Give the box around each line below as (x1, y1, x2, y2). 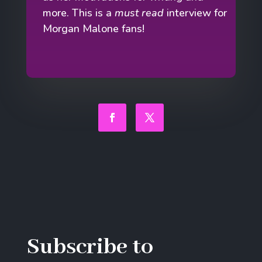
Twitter (140, 126, 172, 139)
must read (115, 5, 164, 20)
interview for (164, 5, 227, 20)
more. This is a (43, 5, 115, 20)
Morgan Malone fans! (43, 21, 148, 36)
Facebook (102, 126, 147, 139)
